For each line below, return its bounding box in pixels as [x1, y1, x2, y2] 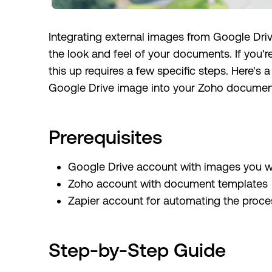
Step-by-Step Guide [49, 239, 226, 262]
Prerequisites [49, 126, 162, 149]
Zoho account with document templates [68, 177, 268, 191]
